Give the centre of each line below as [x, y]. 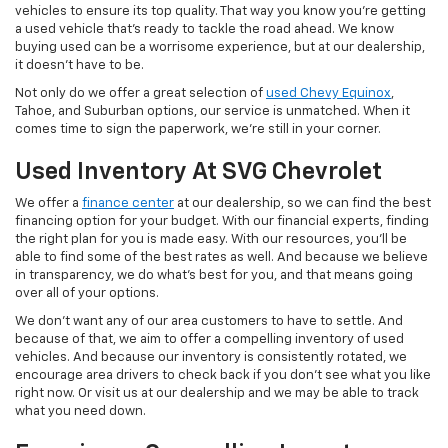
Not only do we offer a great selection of [140, 94]
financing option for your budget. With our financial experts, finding [222, 222]
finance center [128, 204]
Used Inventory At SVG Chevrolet [198, 172]
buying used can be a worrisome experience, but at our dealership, [220, 48]
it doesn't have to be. [79, 66]
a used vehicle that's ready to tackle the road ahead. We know [204, 30]
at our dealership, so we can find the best [302, 204]
